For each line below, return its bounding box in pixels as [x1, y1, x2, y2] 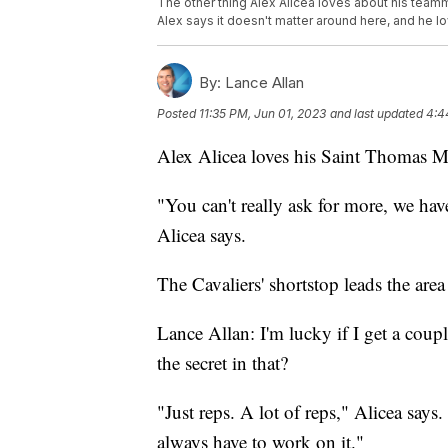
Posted [157, 106, 199, 122]
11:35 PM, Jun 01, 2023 [199, 106, 326, 122]
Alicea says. [157, 222, 246, 248]
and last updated [330, 106, 423, 122]
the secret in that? [157, 350, 288, 376]
